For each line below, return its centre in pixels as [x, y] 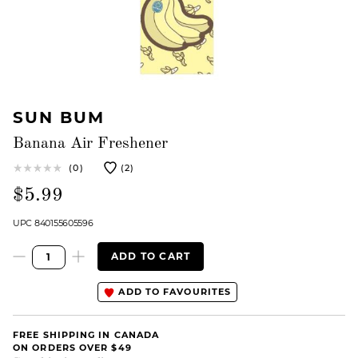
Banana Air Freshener [90, 144]
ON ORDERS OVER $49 [72, 347]
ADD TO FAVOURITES [173, 292]
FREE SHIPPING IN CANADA [86, 334]
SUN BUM [59, 117]
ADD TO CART [151, 256]
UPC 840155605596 [53, 223]
